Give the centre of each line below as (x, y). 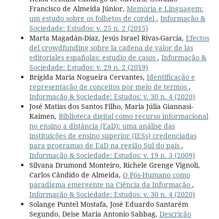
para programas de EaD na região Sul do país (105, 145)
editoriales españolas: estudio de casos (93, 57)
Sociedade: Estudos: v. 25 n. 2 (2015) (88, 28)
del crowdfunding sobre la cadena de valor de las (111, 47)
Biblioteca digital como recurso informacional (133, 116)
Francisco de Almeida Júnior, (78, 8)
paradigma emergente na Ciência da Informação (110, 184)
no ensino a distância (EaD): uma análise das (102, 126)
